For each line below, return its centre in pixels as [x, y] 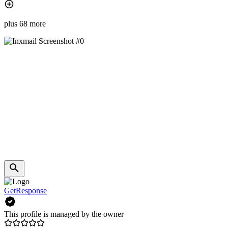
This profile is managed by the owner [64, 214]
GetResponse [25, 191]
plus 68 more [25, 24]
